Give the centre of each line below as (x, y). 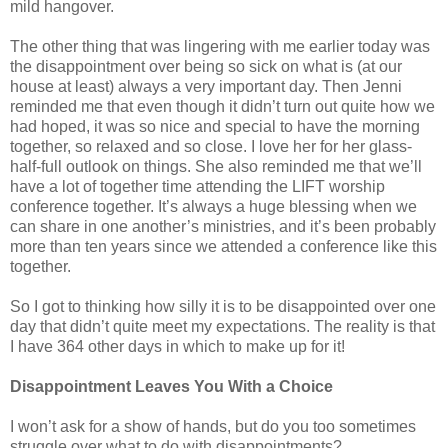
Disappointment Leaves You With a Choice (171, 386)
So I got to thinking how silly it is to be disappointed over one (223, 306)
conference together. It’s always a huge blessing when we (213, 206)
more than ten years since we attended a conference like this (223, 246)
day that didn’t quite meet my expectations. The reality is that (222, 326)
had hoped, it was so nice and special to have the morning (215, 126)
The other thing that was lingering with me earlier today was (220, 46)
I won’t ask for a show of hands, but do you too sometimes (213, 426)
